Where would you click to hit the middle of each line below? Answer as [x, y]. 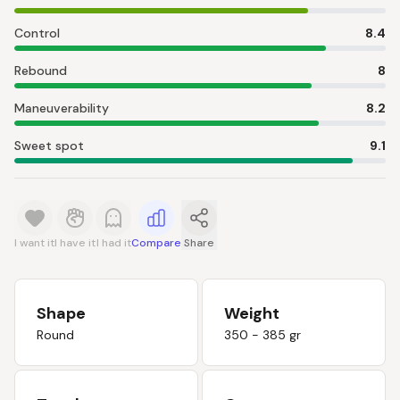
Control [37, 33]
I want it [34, 243]
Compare [156, 243]
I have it [75, 243]
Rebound [41, 71]
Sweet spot [49, 146]
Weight [252, 313]
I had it [113, 243]
